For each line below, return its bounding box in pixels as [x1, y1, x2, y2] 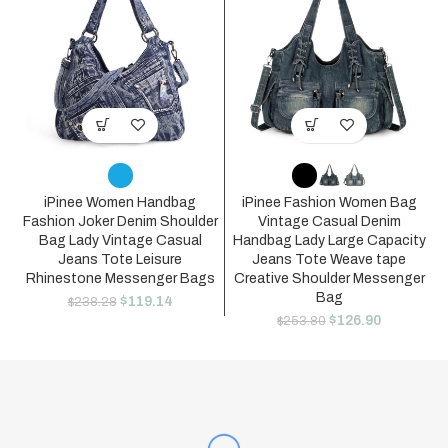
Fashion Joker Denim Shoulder [22, 213, 218, 229]
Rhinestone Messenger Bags [25, 270, 215, 286]
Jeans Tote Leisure [58, 251, 182, 267]
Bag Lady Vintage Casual [38, 232, 202, 248]
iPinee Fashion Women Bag [241, 194, 417, 210]
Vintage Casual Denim [257, 213, 401, 229]
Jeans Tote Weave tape [252, 251, 406, 267]
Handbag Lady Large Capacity [232, 232, 426, 248]
